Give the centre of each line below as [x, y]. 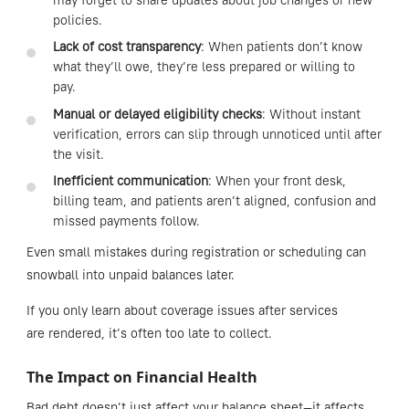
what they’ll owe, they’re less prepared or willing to [204, 67]
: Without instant [311, 114]
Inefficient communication [130, 180]
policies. [77, 21]
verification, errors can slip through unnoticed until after [217, 134]
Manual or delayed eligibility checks [157, 114]
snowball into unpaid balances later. [132, 274]
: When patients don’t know [281, 47]
